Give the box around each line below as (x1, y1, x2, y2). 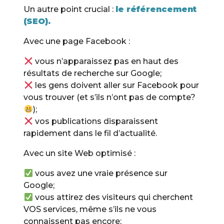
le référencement (115, 4, 197, 14)
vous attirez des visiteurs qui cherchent (32, 192, 193, 202)
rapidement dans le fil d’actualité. (23, 128, 157, 138)
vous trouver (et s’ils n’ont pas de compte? (23, 92, 196, 102)
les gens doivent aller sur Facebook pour (32, 80, 199, 90)
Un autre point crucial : (23, 4, 116, 14)
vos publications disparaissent (32, 116, 158, 126)
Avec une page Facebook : (23, 36, 130, 46)
